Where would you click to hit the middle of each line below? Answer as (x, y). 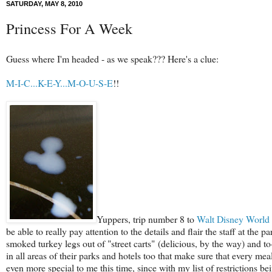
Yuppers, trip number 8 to (147, 219)
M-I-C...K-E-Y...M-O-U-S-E (59, 83)
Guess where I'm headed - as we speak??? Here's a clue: (112, 58)
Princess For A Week (69, 29)
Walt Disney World (233, 219)
